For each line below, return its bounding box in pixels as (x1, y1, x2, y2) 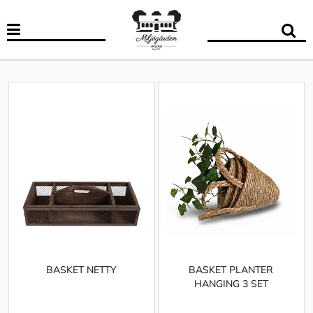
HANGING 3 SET (194, 277, 268, 291)
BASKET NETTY (46, 263, 117, 277)
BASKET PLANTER (189, 263, 274, 277)
